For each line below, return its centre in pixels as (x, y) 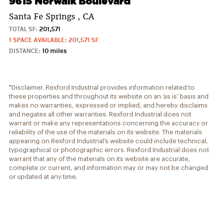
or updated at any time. (43, 176)
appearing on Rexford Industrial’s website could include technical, (109, 141)
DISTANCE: (25, 51)
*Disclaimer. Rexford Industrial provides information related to (102, 87)
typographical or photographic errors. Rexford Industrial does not (109, 150)
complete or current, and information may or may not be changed (109, 167)
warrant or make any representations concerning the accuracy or (109, 123)
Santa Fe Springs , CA (52, 16)
